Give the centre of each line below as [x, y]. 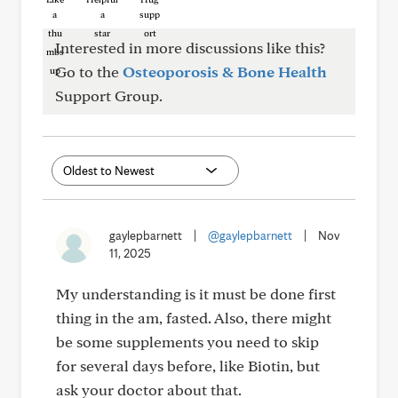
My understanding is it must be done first [196, 294]
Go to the [89, 72]
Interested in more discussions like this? [190, 48]
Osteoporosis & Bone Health [225, 72]
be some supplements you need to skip [187, 342]
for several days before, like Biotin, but [188, 366]
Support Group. [109, 96]
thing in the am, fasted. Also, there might [194, 318]
